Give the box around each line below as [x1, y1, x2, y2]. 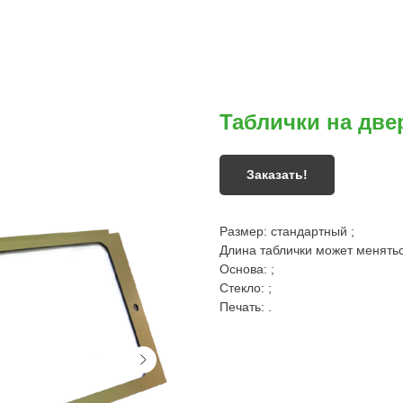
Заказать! [246, 167, 308, 182]
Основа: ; [219, 262, 274, 276]
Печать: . [219, 300, 272, 314]
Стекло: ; [219, 281, 272, 295]
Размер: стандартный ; [219, 224, 354, 238]
